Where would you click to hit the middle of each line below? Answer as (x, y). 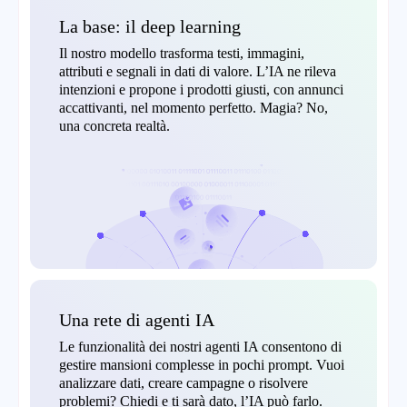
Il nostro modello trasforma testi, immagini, (182, 54)
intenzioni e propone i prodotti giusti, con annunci (201, 90)
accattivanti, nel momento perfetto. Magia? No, (194, 108)
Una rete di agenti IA (137, 319)
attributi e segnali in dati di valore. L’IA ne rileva (198, 72)
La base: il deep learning (150, 27)
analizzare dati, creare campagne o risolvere (184, 382)
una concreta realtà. (114, 126)
